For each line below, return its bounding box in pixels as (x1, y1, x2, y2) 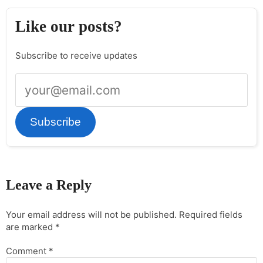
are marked (6, 221, 55, 233)
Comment (6, 245, 49, 257)
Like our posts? (15, 17, 122, 35)
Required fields (179, 209, 242, 221)
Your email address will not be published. (6, 209, 177, 221)
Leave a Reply (6, 177, 92, 193)
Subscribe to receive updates (15, 50, 137, 62)
